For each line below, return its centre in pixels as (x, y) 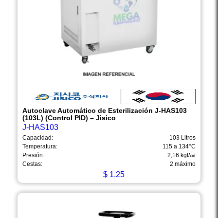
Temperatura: (40, 147)
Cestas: (32, 164)
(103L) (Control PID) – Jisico (69, 118)
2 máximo (183, 164)
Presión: (33, 155)
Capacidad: (38, 138)
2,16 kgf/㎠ (182, 155)
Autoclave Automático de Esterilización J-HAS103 (105, 111)
